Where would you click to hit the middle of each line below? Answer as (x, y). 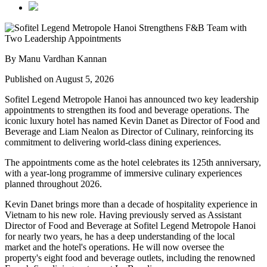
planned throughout (43, 184)
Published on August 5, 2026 (59, 79)
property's (24, 257)
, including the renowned (208, 257)
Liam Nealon (84, 131)
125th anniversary (225, 162)
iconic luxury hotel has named (62, 120)
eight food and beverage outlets (103, 257)
